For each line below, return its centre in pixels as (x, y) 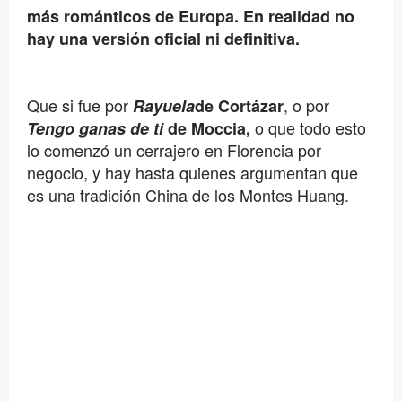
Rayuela (163, 106)
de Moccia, (209, 129)
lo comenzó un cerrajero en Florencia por (174, 150)
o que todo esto (308, 128)
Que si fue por (79, 105)
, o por (306, 105)
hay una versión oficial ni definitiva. (165, 39)
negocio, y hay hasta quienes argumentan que (192, 173)
